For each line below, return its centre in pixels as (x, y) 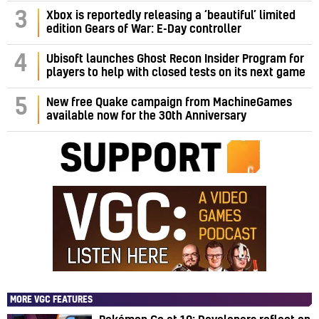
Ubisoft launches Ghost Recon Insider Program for (175, 59)
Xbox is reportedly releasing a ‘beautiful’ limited (171, 15)
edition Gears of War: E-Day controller (144, 29)
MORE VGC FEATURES (51, 299)
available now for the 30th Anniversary (146, 116)
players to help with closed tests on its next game (176, 72)
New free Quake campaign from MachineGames (169, 102)
